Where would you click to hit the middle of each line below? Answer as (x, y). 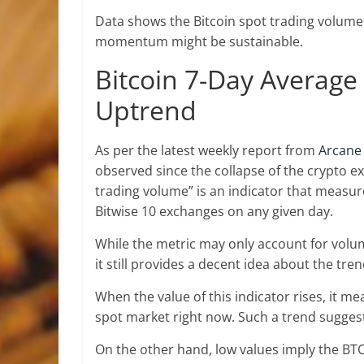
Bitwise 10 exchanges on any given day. (214, 211)
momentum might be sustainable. (199, 41)
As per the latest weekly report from (207, 150)
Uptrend (146, 110)
